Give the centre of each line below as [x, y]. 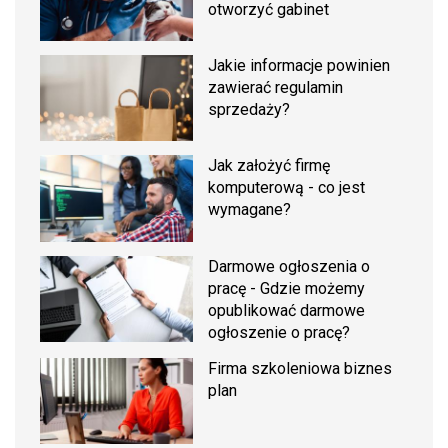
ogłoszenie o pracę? [279, 332]
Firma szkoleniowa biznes [300, 368]
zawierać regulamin [276, 88]
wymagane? [250, 210]
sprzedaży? [249, 110]
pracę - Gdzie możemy [287, 288]
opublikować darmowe [287, 310]
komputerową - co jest [287, 188]
